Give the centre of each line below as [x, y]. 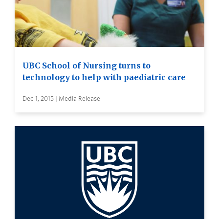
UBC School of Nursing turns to [87, 66]
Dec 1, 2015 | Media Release [61, 99]
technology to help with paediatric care [104, 77]
